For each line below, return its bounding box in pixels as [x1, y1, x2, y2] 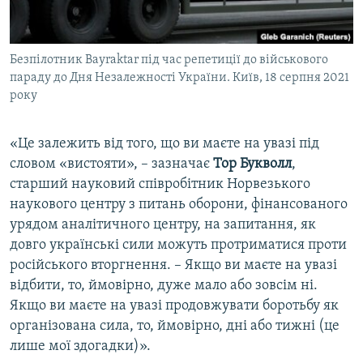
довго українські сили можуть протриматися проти [10, 237, 347, 254]
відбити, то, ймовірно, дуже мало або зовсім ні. [10, 278, 318, 294]
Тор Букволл [213, 156, 292, 173]
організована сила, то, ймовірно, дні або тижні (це [10, 318, 340, 335]
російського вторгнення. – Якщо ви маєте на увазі [10, 258, 337, 274]
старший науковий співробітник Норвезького [10, 177, 310, 193]
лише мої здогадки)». [10, 339, 151, 355]
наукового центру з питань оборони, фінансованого [10, 197, 348, 213]
